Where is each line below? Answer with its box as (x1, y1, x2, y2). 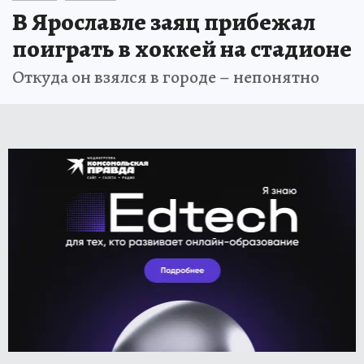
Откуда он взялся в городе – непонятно (12, 65, 319, 90)
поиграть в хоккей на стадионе (12, 32, 352, 66)
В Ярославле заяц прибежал (12, 6, 315, 39)
